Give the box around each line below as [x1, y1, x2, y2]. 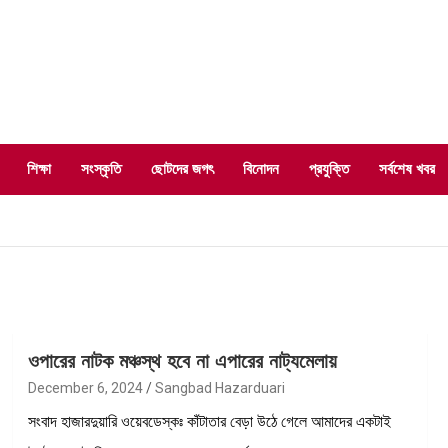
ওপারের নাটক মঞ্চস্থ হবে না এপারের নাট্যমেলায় [27, 349, 337, 372]
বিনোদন [243, 159, 279, 178]
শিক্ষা [27, 159, 51, 178]
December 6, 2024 [27, 379, 143, 396]
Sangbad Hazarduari [154, 379, 285, 396]
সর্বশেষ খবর [379, 159, 435, 178]
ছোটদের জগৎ [151, 159, 213, 178]
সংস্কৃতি [81, 159, 121, 178]
